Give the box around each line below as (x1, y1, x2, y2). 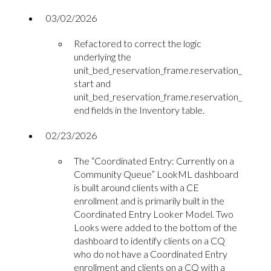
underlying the (74, 50, 131, 62)
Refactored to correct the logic (74, 37, 201, 49)
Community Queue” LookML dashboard (74, 168, 238, 180)
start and (74, 77, 111, 89)
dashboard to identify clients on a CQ (74, 234, 225, 246)
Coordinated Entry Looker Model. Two (74, 207, 233, 220)
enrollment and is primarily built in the (74, 194, 224, 206)
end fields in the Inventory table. (74, 103, 204, 116)
